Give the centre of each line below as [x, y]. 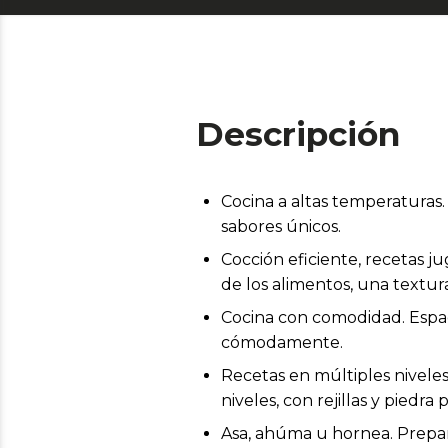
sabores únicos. [281, 226]
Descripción [298, 133]
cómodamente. [282, 342]
